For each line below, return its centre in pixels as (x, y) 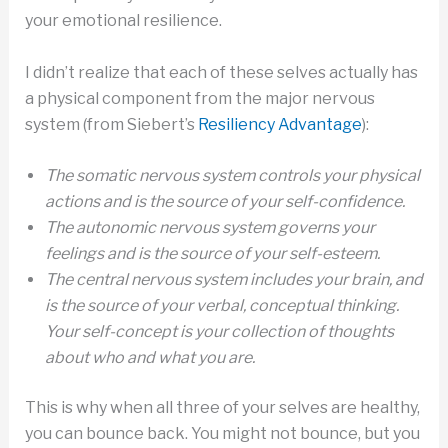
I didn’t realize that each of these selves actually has (221, 72)
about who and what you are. (149, 358)
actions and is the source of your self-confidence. (224, 202)
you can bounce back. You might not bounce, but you (222, 434)
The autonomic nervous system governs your (209, 228)
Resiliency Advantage (279, 124)
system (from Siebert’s (111, 124)
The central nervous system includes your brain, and (233, 280)
